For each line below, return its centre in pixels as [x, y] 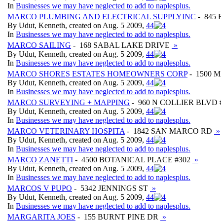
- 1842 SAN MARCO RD [169, 131]
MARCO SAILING [39, 45]
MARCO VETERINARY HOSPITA [66, 131]
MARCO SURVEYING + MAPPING [69, 102]
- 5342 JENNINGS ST [111, 188]
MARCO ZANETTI [40, 159]
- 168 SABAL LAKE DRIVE [121, 45]
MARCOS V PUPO [40, 188]
